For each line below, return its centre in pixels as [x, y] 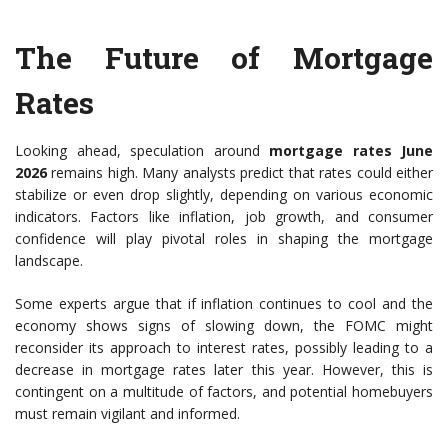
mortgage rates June [351, 151]
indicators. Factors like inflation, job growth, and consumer [224, 217]
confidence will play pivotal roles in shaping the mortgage [224, 239]
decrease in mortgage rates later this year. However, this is [224, 370]
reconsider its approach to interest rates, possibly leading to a [224, 348]
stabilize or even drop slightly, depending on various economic [224, 195]
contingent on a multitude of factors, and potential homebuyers [224, 392]
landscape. [49, 261]
